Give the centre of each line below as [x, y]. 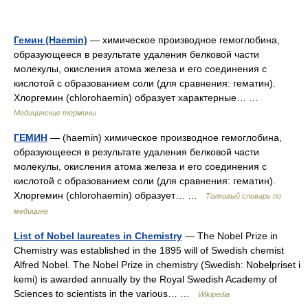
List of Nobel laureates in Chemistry [98, 236]
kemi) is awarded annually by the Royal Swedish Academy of [145, 279]
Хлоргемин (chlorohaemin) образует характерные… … [139, 98]
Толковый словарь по [243, 196]
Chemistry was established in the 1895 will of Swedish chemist [149, 250]
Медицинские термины [55, 113]
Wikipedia [214, 294]
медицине [31, 211]
